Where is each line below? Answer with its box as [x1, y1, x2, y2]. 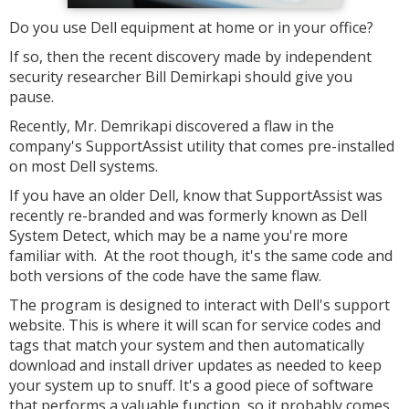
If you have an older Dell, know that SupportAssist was [9, 185, 383, 205]
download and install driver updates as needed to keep [9, 355, 382, 375]
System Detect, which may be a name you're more [9, 225, 348, 246]
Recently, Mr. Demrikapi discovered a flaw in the [9, 116, 334, 136]
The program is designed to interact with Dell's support [9, 295, 390, 315]
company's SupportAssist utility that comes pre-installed [9, 136, 394, 156]
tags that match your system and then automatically [9, 335, 364, 355]
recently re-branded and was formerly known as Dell [9, 205, 367, 225]
